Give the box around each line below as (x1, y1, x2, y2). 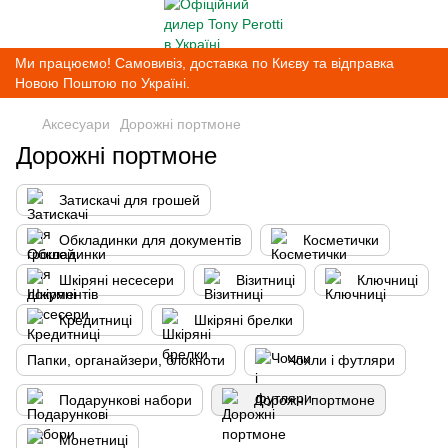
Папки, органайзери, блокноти (27, 352, 225, 368)
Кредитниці (59, 312, 132, 328)
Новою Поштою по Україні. (15, 75, 190, 91)
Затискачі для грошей (59, 192, 200, 208)
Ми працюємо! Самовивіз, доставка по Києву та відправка (15, 55, 394, 71)
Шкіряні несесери (59, 272, 174, 288)
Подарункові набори (59, 392, 192, 408)
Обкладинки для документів (59, 232, 241, 248)
